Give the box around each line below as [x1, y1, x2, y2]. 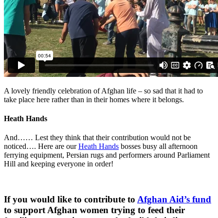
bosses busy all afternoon [119, 142, 198, 151]
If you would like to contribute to [4, 194, 137, 204]
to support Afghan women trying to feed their [4, 204, 185, 215]
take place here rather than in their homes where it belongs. [4, 95, 184, 104]
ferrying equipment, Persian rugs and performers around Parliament [4, 151, 210, 160]
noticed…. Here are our [4, 142, 78, 151]
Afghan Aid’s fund [137, 194, 211, 204]
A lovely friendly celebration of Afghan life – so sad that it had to [4, 86, 203, 95]
